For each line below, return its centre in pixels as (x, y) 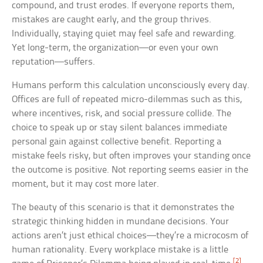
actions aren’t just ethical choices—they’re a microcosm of (130, 235)
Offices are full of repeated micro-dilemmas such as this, (127, 99)
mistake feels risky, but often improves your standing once (131, 156)
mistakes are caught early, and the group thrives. (112, 19)
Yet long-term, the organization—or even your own (115, 48)
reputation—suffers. (54, 62)
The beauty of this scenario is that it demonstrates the (123, 207)
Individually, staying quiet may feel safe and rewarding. (124, 33)
